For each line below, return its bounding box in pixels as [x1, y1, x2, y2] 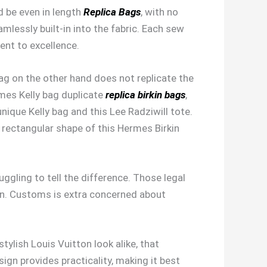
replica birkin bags [105, 88, 185, 101]
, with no [141, 5, 178, 18]
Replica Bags [83, 5, 141, 18]
